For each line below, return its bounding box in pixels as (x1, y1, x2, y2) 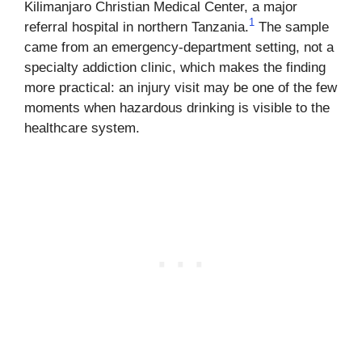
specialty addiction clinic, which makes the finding (24, 60, 326, 76)
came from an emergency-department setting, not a (24, 40, 334, 56)
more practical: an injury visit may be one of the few (24, 80, 337, 96)
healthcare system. (24, 120, 140, 137)
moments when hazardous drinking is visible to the (24, 100, 330, 116)
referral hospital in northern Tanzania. (24, 19, 249, 36)
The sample (255, 19, 329, 36)
